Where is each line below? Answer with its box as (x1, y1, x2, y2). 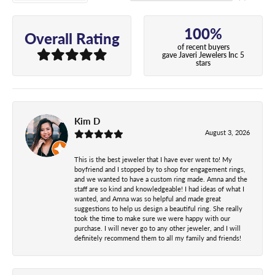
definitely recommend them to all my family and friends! (74, 233, 241, 242)
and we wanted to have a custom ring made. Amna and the (74, 174, 247, 184)
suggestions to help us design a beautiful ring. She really (74, 203, 242, 213)
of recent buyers (177, 42, 230, 53)
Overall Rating (24, 27, 120, 48)
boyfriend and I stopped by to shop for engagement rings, (74, 164, 246, 174)
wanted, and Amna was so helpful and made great (74, 193, 221, 203)
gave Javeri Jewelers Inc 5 (162, 50, 244, 61)
